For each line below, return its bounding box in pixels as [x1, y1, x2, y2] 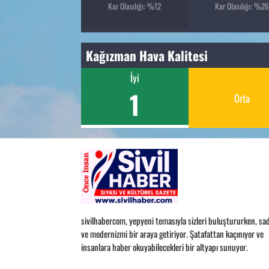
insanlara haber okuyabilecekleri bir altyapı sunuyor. [80, 240, 248, 253]
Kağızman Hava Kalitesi [86, 46, 208, 65]
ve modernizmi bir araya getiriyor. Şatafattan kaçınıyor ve [80, 226, 264, 240]
